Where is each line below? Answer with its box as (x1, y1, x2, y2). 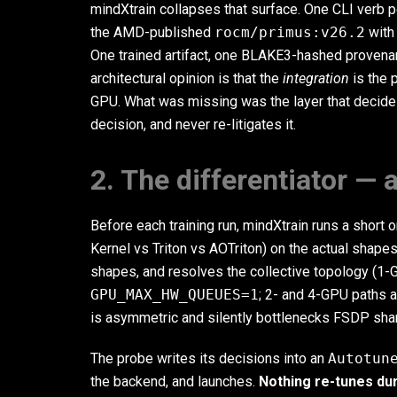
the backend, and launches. (90, 373, 259, 390)
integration (283, 70, 349, 87)
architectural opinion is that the (90, 70, 283, 87)
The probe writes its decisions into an (90, 350, 328, 367)
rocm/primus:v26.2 (214, 24, 365, 41)
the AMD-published (90, 24, 214, 41)
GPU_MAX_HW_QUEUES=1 (90, 286, 259, 303)
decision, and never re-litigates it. (90, 116, 296, 133)
